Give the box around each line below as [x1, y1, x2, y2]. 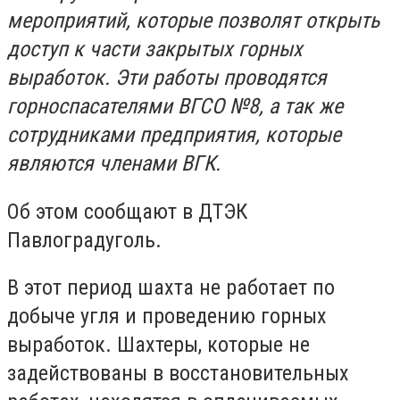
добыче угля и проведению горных [7, 304, 327, 329]
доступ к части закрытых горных [7, 37, 303, 62]
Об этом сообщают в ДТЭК [7, 198, 247, 224]
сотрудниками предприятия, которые [7, 122, 341, 147]
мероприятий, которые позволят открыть [7, 8, 379, 33]
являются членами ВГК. [7, 151, 221, 176]
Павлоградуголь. [7, 227, 162, 253]
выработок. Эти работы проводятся [7, 65, 327, 90]
